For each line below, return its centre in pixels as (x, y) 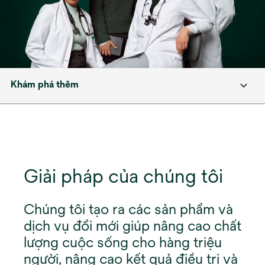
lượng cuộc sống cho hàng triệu (123, 242)
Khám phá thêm (45, 84)
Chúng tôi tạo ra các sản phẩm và (128, 209)
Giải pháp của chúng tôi (123, 176)
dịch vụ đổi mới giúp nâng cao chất (132, 225)
